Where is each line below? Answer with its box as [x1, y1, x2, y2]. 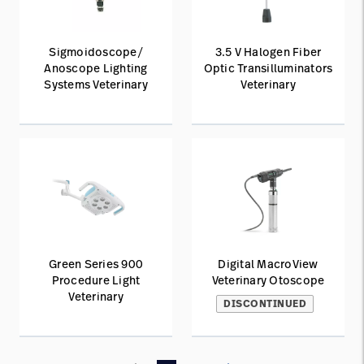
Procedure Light [51, 272, 141, 288]
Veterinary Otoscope [211, 272, 325, 288]
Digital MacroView [218, 256, 318, 271]
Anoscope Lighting [44, 60, 148, 76]
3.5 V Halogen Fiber [214, 44, 322, 59]
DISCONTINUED [223, 297, 306, 310]
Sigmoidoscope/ [49, 44, 143, 59]
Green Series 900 [49, 256, 143, 271]
